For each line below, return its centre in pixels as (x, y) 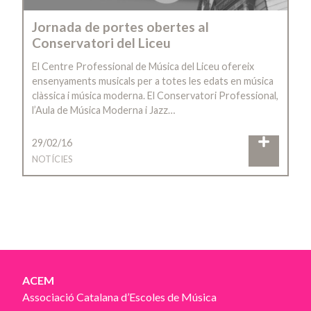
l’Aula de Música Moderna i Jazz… (103, 110)
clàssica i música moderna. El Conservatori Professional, (155, 95)
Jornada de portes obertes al (120, 26)
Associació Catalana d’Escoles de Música (119, 297)
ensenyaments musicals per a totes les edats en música (153, 81)
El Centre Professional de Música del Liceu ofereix (143, 66)
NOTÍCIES (52, 159)
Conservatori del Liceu (101, 42)
